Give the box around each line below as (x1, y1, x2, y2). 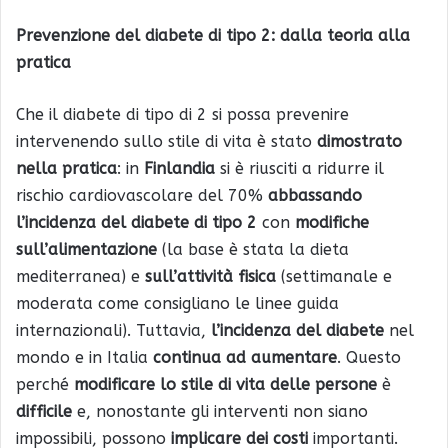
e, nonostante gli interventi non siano (72, 402, 368, 422)
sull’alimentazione (16, 240, 157, 260)
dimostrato (317, 132, 402, 152)
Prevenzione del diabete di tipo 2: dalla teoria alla (16, 26, 410, 46)
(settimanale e (276, 267, 392, 287)
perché (16, 375, 74, 395)
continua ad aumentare (153, 348, 337, 368)
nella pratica (16, 159, 117, 179)
